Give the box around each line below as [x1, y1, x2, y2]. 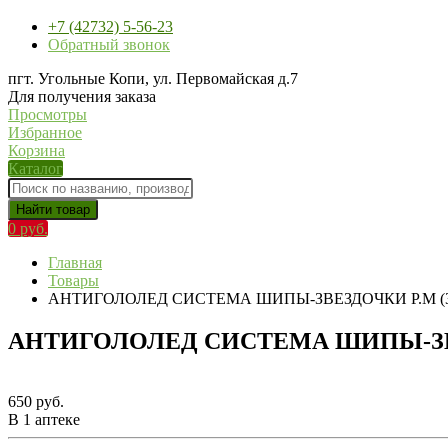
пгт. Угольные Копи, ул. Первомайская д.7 [8, 70, 298, 87]
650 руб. [8, 392, 64, 410]
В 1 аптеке [8, 410, 80, 428]
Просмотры [8, 106, 87, 123]
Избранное [8, 124, 82, 141]
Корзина [8, 142, 65, 159]
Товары [48, 272, 99, 289]
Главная [48, 254, 102, 271]
